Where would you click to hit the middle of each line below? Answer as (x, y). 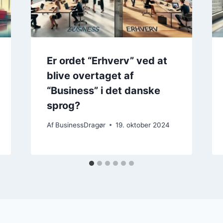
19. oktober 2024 (142, 125)
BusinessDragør (80, 125)
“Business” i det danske (103, 91)
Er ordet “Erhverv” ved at (107, 61)
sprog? (63, 106)
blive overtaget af (90, 76)
